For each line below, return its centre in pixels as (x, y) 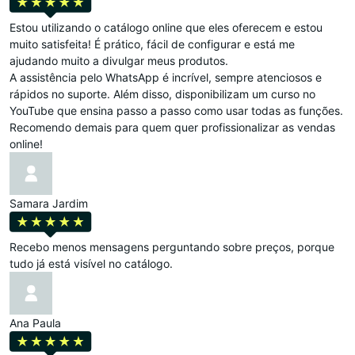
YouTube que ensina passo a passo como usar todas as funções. (176, 110)
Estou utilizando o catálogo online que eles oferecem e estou (166, 27)
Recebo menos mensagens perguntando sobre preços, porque (172, 246)
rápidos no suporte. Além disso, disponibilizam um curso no (162, 94)
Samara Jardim (49, 203)
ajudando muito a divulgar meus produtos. (119, 60)
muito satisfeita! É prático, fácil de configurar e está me (152, 44)
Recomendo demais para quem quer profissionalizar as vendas (172, 127)
